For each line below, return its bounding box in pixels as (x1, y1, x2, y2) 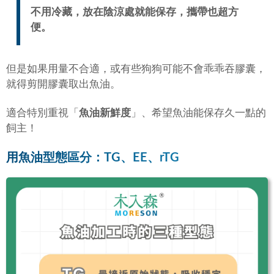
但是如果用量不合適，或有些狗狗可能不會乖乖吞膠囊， (6, 64, 266, 75)
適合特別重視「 (6, 108, 79, 119)
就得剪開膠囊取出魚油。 (6, 79, 120, 90)
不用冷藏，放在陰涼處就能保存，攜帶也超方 (30, 6, 239, 17)
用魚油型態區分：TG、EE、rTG (6, 152, 179, 165)
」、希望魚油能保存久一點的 (131, 108, 266, 119)
